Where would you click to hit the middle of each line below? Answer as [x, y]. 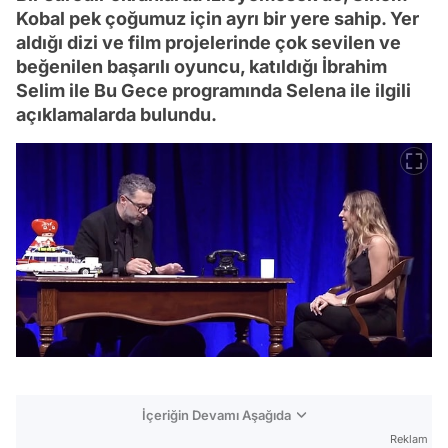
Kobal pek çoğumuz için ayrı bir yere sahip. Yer [217, 18]
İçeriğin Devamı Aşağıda [216, 415]
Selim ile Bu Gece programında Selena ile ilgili [213, 90]
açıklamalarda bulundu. [116, 114]
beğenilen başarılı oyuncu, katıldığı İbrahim [201, 66]
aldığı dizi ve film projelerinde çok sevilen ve [208, 42]
